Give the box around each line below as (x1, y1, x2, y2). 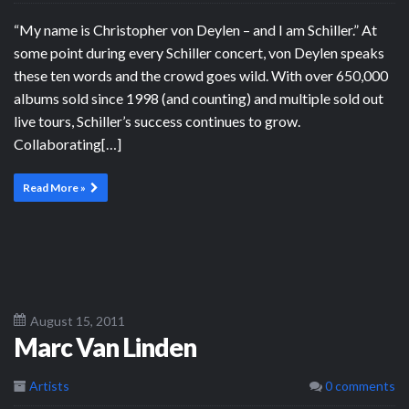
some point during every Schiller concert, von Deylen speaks (14, 43, 384, 61)
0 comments (322, 377, 395, 393)
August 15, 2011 (30, 312, 125, 329)
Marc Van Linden (14, 330, 196, 362)
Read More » (23, 180, 86, 194)
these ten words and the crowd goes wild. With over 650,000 (14, 66, 388, 84)
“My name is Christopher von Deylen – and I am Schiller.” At (14, 20, 377, 38)
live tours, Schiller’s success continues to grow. (14, 111, 300, 130)
